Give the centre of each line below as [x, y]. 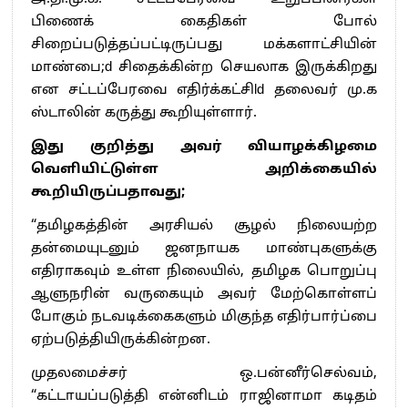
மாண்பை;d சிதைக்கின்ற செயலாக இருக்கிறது [204, 67]
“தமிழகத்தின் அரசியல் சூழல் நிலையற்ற [204, 226]
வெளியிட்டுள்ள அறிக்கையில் [204, 169]
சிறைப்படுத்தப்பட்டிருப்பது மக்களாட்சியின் [204, 45]
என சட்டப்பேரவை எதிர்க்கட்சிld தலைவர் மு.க [204, 90]
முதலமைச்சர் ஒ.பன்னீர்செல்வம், [204, 373]
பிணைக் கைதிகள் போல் [204, 22]
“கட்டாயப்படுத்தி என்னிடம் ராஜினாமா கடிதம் [204, 396]
